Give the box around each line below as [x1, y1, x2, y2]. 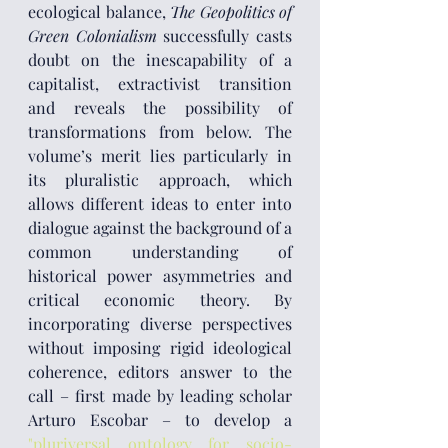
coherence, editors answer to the [28, 361, 292, 382]
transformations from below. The [28, 121, 292, 142]
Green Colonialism [28, 25, 157, 46]
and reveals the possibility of [28, 97, 292, 118]
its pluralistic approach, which [28, 169, 292, 190]
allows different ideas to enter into [28, 193, 292, 214]
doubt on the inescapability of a [28, 49, 292, 70]
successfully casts [156, 25, 293, 46]
